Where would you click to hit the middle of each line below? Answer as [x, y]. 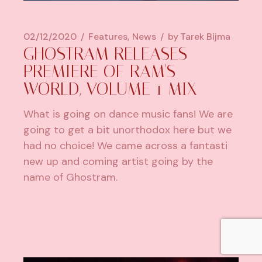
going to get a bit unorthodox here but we [128, 130]
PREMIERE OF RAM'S [100, 71]
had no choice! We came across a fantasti [126, 145]
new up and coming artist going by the [118, 161]
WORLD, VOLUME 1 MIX [111, 89]
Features [108, 36]
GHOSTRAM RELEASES [106, 54]
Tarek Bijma [206, 36]
